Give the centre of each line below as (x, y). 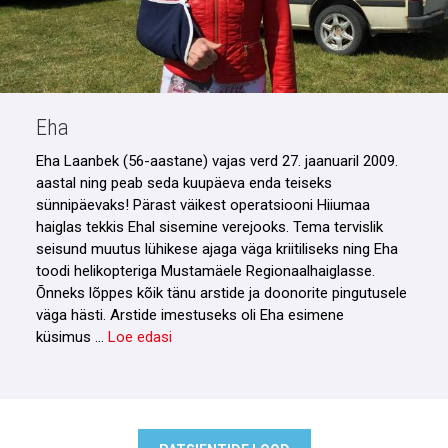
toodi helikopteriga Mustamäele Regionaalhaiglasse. (205, 271)
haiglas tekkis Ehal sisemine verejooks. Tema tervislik (209, 227)
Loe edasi (139, 337)
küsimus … (71, 337)
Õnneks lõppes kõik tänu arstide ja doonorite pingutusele (221, 293)
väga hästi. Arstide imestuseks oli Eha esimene (189, 315)
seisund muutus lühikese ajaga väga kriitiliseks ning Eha (216, 249)
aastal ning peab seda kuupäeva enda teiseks (183, 183)
